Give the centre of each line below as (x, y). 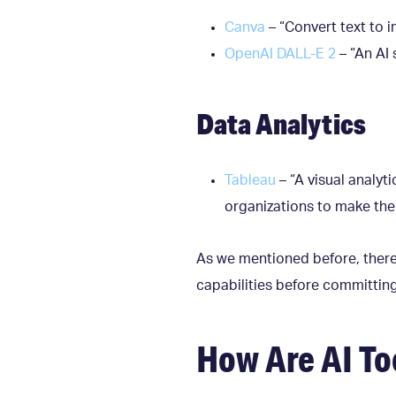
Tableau (250, 180)
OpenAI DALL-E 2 (280, 54)
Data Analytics (281, 123)
